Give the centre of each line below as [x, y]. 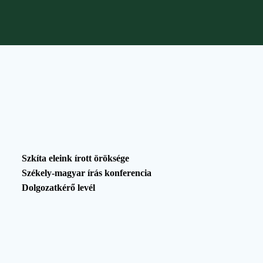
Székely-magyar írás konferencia [87, 173]
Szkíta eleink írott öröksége [76, 158]
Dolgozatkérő [49, 187]
